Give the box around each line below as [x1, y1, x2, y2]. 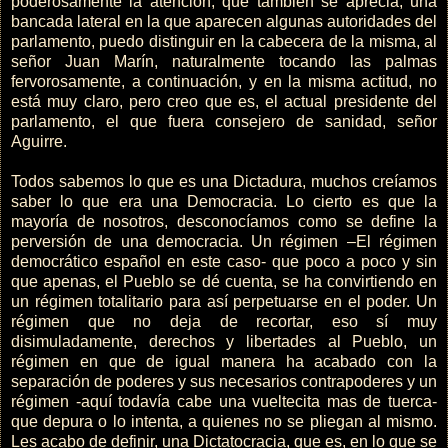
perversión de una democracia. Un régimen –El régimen [11, 233, 437, 251]
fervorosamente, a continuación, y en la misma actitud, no [11, 73, 437, 91]
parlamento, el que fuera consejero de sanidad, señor [11, 113, 437, 131]
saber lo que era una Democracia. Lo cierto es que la [11, 193, 437, 211]
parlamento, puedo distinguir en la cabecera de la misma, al [11, 33, 437, 51]
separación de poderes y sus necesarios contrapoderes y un [11, 373, 437, 391]
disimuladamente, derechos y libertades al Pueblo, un [11, 333, 437, 351]
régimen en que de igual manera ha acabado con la [11, 353, 437, 371]
